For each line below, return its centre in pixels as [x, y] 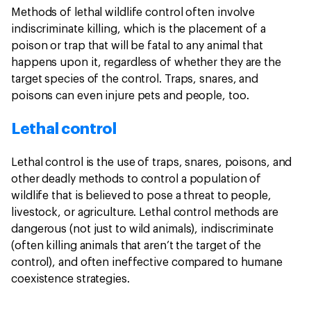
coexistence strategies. [72, 279]
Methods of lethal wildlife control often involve [133, 13]
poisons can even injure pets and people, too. [132, 96]
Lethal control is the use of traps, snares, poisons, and [152, 163]
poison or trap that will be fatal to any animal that [137, 46]
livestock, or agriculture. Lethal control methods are [145, 213]
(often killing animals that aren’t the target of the [136, 246]
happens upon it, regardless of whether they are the [146, 63]
